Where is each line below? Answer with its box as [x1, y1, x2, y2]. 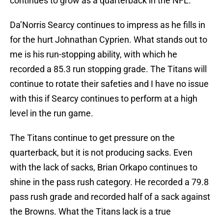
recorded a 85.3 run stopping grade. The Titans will [10, 64, 207, 75]
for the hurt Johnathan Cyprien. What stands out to [10, 34, 207, 45]
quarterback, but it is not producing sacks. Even [10, 147, 192, 158]
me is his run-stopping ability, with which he [10, 49, 177, 60]
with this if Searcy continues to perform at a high [10, 93, 197, 104]
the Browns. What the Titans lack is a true [10, 206, 171, 217]
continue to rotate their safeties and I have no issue [10, 79, 209, 89]
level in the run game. [10, 108, 93, 119]
